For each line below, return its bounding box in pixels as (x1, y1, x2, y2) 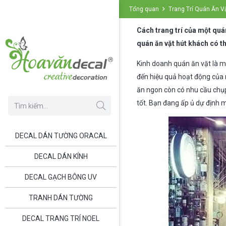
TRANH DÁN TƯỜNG (29, 193, 93, 202)
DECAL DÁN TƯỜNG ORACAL (15, 131, 107, 140)
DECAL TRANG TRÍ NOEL (22, 214, 99, 222)
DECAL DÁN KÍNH (34, 152, 88, 160)
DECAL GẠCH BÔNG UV (25, 173, 97, 181)
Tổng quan (129, 6, 159, 13)
